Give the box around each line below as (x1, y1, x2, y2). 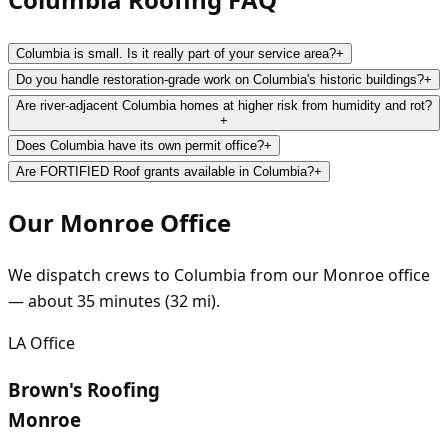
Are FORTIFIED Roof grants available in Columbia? (16, 164, 314, 180)
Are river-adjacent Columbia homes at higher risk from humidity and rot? (16, 98, 432, 114)
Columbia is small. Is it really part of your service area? (16, 46, 336, 62)
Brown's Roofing (8, 376, 160, 402)
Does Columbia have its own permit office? (16, 138, 264, 154)
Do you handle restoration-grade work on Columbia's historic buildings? (16, 72, 424, 88)
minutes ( (95, 289, 170, 312)
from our (246, 263, 323, 286)
